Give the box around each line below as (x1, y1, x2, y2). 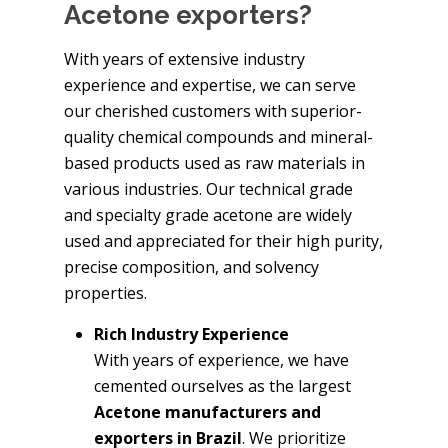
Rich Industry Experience (94, 322, 289, 345)
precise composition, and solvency (64, 255, 319, 278)
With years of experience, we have (94, 348, 349, 371)
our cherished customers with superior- (64, 99, 362, 122)
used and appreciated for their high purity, (64, 229, 383, 252)
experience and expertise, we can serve (64, 73, 356, 96)
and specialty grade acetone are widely (64, 203, 352, 226)
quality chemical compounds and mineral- (64, 125, 373, 148)
